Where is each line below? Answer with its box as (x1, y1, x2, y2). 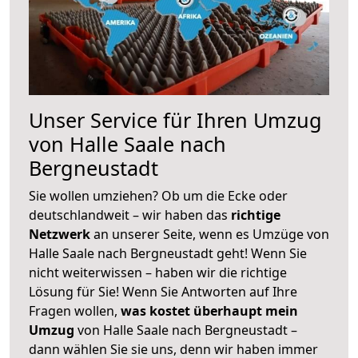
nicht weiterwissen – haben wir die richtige (29, 263, 287, 281)
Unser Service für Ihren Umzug (29, 105, 322, 133)
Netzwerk (29, 225, 93, 243)
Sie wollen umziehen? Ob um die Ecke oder (29, 186, 288, 205)
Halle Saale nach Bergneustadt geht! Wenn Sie (29, 244, 307, 262)
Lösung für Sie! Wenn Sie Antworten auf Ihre (29, 282, 297, 300)
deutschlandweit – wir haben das (29, 205, 231, 224)
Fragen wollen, (29, 301, 121, 320)
